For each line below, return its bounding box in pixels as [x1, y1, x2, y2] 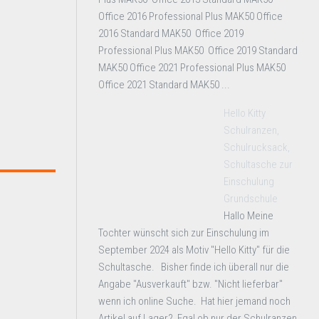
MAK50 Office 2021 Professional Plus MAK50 [98, 61, 286, 74]
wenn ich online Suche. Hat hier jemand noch [98, 295, 291, 308]
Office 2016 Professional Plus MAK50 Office [98, 10, 283, 23]
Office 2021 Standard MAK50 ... [98, 78, 230, 91]
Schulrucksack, [224, 141, 290, 154]
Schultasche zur [224, 158, 293, 171]
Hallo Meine [224, 209, 273, 222]
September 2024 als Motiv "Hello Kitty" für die [98, 244, 290, 256]
